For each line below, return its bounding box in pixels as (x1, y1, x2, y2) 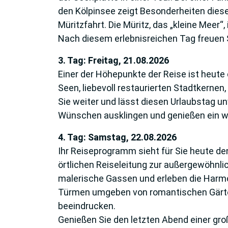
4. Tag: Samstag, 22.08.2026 (58, 131, 177, 142)
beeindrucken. (58, 200, 116, 211)
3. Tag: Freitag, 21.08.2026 (58, 54, 169, 66)
